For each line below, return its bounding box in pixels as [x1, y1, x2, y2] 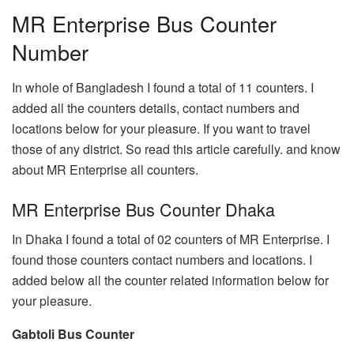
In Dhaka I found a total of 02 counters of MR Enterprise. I [12, 230, 330, 249]
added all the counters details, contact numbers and [12, 99, 299, 118]
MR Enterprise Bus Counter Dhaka [12, 196, 275, 221]
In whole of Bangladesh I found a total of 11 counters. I [12, 78, 314, 97]
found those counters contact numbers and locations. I [12, 250, 312, 269]
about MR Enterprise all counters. [12, 160, 198, 179]
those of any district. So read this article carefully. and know [12, 140, 341, 159]
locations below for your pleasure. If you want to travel [12, 119, 311, 138]
